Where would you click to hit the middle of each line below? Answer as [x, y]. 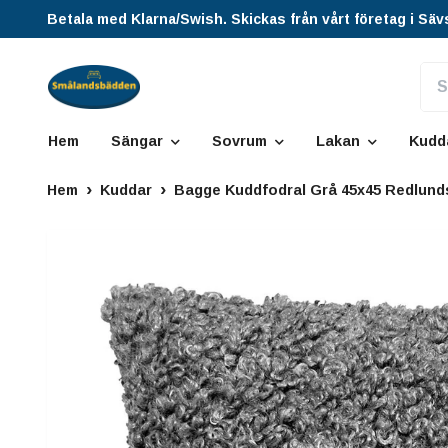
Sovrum [239, 141]
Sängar [137, 141]
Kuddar [126, 190]
